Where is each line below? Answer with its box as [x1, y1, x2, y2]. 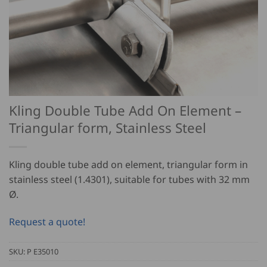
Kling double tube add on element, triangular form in [9, 158, 248, 171]
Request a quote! [9, 215, 85, 228]
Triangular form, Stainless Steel [9, 119, 206, 137]
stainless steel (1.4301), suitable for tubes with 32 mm [9, 173, 250, 186]
